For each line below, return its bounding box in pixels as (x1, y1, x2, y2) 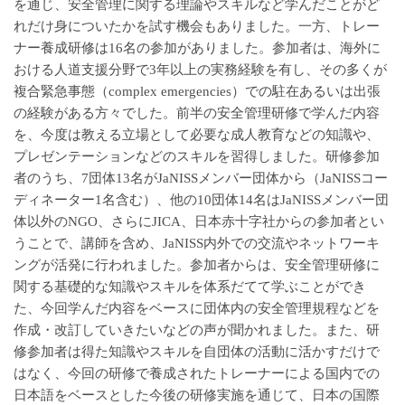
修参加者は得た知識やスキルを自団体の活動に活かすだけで (14, 344, 380, 359)
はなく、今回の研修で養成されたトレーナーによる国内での (14, 365, 380, 381)
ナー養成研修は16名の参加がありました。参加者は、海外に (14, 40, 381, 55)
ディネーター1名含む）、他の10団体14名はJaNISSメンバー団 (14, 192, 389, 207)
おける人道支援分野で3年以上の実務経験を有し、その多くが (14, 61, 387, 77)
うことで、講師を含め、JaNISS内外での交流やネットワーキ (14, 235, 380, 250)
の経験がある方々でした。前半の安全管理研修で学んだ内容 (14, 105, 380, 120)
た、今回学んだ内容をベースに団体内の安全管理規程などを (14, 300, 380, 316)
